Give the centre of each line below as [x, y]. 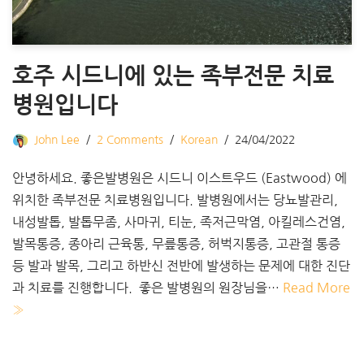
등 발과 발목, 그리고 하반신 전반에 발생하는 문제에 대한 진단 [181, 266]
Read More [316, 288]
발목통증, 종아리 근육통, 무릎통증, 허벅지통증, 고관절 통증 [176, 244]
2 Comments [130, 140]
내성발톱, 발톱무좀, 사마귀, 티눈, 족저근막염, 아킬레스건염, [179, 222]
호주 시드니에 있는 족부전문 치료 [173, 76]
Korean [199, 140]
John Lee [57, 140]
